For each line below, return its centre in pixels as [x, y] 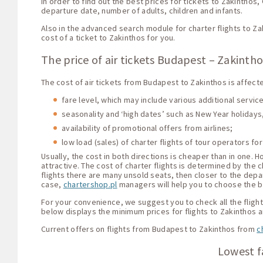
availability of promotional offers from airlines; [147, 128]
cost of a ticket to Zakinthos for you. [108, 37]
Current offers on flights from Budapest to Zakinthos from [149, 229]
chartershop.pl [90, 184]
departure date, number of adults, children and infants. [142, 10]
